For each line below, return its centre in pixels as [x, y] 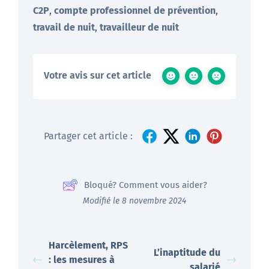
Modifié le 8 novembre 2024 [134, 201]
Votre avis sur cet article [98, 75]
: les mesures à [82, 259]
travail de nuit [64, 27]
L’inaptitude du [187, 252]
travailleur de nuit [139, 27]
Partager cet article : [88, 136]
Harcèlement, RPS [88, 245]
